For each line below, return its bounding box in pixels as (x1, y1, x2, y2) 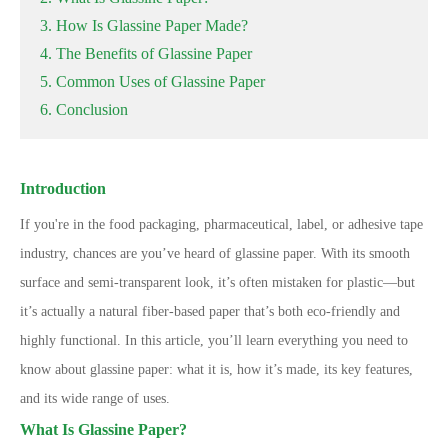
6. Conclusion (40, 101, 128, 118)
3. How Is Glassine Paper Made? (40, 17, 248, 34)
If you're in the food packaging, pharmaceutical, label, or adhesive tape (20, 217, 423, 232)
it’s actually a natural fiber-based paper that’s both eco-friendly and (20, 304, 400, 319)
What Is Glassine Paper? (20, 421, 187, 438)
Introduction (20, 180, 106, 197)
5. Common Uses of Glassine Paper (40, 73, 265, 90)
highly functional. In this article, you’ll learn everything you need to (20, 333, 408, 348)
